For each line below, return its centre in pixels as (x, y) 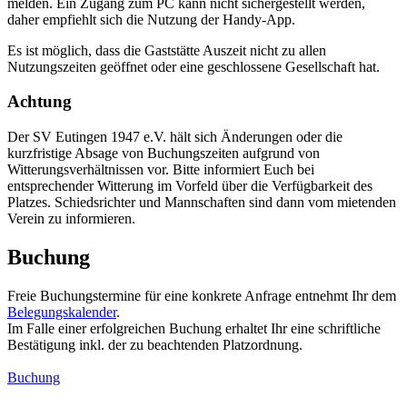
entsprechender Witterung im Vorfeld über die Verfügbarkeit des (190, 186)
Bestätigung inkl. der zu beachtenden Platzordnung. (155, 344)
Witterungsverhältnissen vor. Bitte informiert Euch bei (161, 170)
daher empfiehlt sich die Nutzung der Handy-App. (151, 19)
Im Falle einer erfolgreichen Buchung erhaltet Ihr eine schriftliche (194, 328)
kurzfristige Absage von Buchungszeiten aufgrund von (164, 154)
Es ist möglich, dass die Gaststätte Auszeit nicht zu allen (167, 50)
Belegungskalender (62, 312)
